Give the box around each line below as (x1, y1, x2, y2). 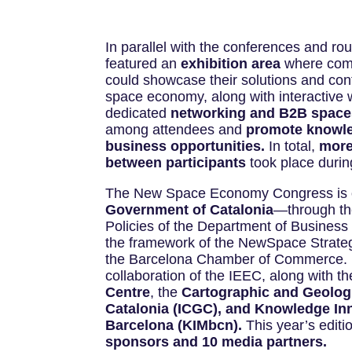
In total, (265, 138, 320, 155)
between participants (105, 155, 247, 171)
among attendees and (105, 122, 247, 138)
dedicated (105, 105, 171, 122)
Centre (105, 284, 151, 301)
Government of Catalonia (105, 202, 274, 218)
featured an (105, 56, 181, 72)
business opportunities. (105, 138, 266, 155)
